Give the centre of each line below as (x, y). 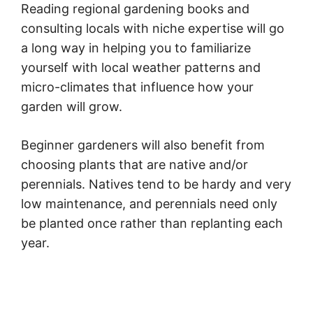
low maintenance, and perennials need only (149, 204)
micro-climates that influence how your (137, 87)
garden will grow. (72, 107)
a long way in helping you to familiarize (136, 48)
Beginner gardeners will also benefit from (143, 145)
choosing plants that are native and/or (134, 165)
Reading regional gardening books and (135, 9)
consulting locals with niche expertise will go (153, 29)
